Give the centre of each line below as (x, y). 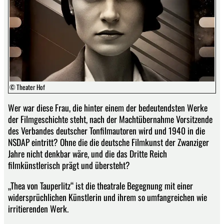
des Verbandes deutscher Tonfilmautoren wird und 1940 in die (106, 131)
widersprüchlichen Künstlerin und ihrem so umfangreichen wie (107, 197)
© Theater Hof (27, 87)
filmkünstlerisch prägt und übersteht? (69, 165)
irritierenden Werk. (38, 208)
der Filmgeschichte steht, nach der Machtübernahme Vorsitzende (110, 119)
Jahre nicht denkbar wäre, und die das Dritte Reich (87, 154)
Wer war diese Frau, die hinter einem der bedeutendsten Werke (108, 108)
